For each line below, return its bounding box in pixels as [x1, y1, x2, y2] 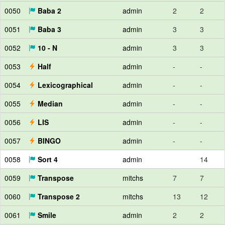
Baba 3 [36, 24, 61, 34]
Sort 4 [36, 154, 58, 164]
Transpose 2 [36, 191, 80, 201]
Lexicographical [36, 80, 93, 90]
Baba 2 [36, 6, 61, 16]
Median [36, 98, 63, 108]
